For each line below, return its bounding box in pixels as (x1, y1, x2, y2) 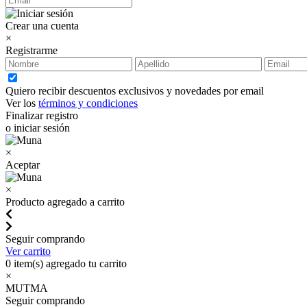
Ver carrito (5, 245, 51, 257)
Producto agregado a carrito (5, 196, 125, 208)
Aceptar (5, 159, 40, 171)
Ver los (5, 97, 38, 109)
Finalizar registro (5, 110, 78, 121)
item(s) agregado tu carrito (11, 258, 127, 269)
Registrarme (5, 45, 58, 56)
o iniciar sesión (5, 122, 70, 134)
